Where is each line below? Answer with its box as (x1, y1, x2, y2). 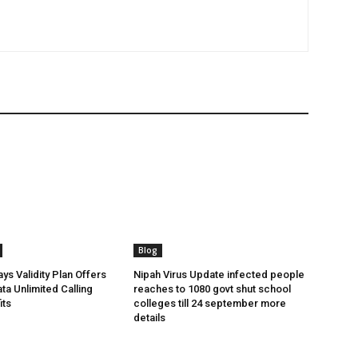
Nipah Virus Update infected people (133, 268, 305, 281)
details (133, 312, 166, 324)
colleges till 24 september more (133, 297, 287, 310)
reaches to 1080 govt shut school (133, 283, 292, 296)
